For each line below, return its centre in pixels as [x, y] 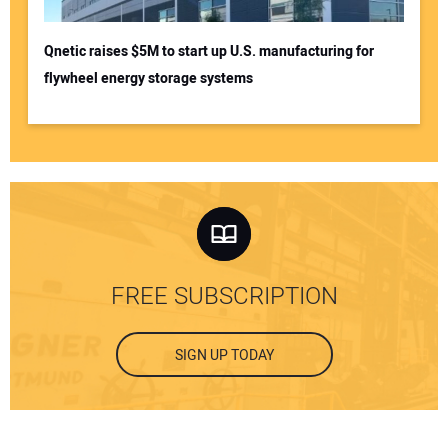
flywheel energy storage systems [148, 79]
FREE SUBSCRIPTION [224, 297]
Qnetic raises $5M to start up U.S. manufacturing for [208, 52]
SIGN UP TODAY [224, 356]
